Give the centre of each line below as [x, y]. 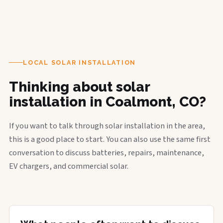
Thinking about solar [79, 87]
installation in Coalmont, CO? [108, 102]
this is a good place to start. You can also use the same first [110, 139]
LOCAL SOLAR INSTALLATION [79, 62]
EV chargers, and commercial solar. [69, 166]
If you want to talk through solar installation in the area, [107, 126]
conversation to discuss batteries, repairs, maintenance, [107, 153]
